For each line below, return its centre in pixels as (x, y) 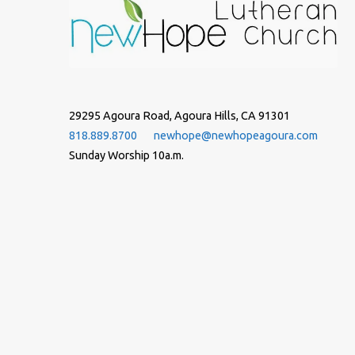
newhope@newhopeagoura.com (236, 136)
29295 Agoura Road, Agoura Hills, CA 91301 (179, 116)
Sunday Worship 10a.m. (126, 156)
